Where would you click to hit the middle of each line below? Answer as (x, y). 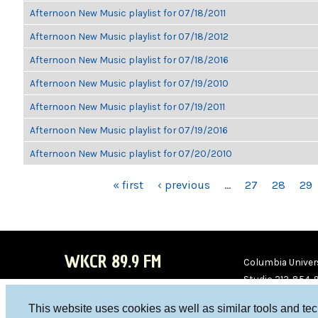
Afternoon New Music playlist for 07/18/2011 (128, 13)
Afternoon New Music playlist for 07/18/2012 (129, 36)
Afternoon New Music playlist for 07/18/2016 (129, 60)
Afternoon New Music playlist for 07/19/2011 (127, 106)
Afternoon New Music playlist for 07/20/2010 (131, 153)
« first (128, 185)
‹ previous (184, 185)
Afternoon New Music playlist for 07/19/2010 (129, 83)
